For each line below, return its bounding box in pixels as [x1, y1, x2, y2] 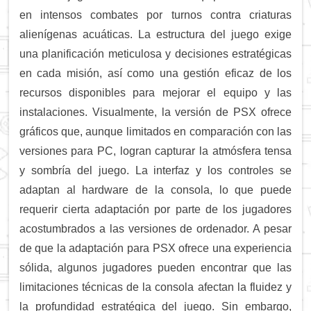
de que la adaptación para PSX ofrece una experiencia [19, 242, 292, 254]
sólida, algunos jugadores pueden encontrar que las [19, 261, 292, 274]
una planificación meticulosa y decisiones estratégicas [19, 47, 292, 60]
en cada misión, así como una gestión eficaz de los [19, 67, 292, 79]
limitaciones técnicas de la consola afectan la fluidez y [19, 280, 292, 293]
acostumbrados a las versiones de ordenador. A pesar [19, 222, 292, 235]
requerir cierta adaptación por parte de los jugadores [19, 203, 292, 215]
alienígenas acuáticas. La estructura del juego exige [19, 28, 292, 40]
